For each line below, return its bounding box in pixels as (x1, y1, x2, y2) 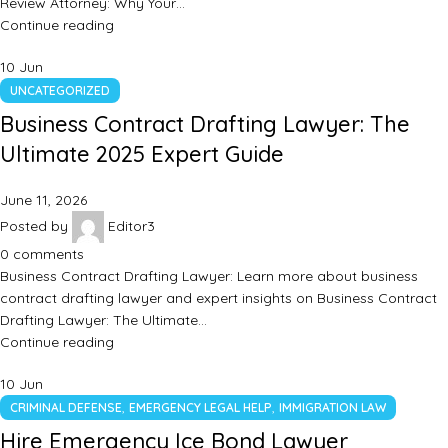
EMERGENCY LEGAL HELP (129, 400, 272, 416)
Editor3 (108, 216, 155, 235)
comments (13, 245, 84, 264)
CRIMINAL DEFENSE (10, 400, 122, 416)
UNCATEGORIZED (10, 83, 110, 99)
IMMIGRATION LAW (279, 400, 386, 416)
